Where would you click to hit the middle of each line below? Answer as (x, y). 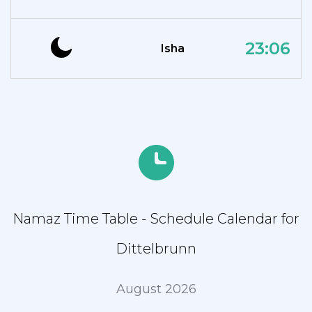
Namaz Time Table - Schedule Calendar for (156, 219)
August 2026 (156, 289)
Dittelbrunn (156, 249)
